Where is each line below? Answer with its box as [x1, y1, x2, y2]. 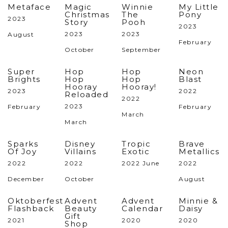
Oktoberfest [8, 196, 64, 206]
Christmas [65, 10, 110, 19]
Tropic [122, 139, 151, 149]
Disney [65, 139, 95, 149]
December [8, 175, 44, 183]
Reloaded [65, 90, 108, 99]
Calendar [122, 204, 163, 213]
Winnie [122, 2, 153, 12]
